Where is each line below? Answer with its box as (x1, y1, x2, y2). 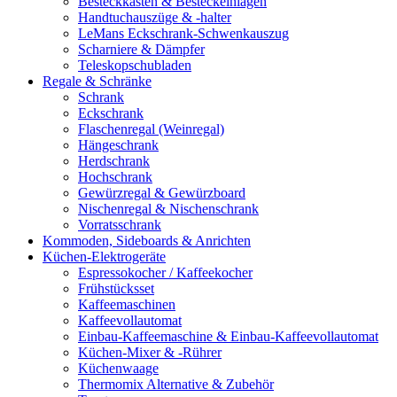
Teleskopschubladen (78, 57, 191, 73)
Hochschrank (78, 168, 152, 184)
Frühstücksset (78, 280, 154, 296)
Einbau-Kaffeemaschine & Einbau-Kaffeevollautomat (78, 328, 378, 344)
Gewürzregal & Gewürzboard (78, 184, 245, 200)
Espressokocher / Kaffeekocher (78, 264, 253, 280)
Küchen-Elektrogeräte (43, 248, 166, 264)
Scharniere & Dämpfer (78, 41, 205, 57)
